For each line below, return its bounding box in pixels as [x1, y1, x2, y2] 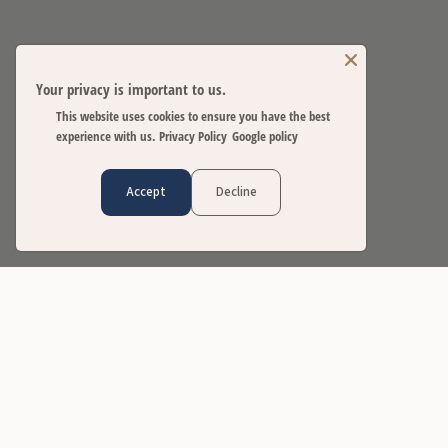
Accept [126, 183, 166, 201]
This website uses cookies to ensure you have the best [56, 107, 330, 125]
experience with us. [56, 127, 156, 145]
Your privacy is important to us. [36, 79, 226, 99]
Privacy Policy [159, 127, 227, 145]
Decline [215, 183, 257, 201]
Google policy [232, 127, 298, 145]
